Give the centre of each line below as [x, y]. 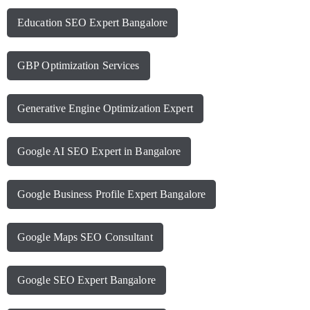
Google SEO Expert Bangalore [86, 280]
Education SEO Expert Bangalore [92, 23]
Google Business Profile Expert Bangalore [111, 194]
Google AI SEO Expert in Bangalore [99, 152]
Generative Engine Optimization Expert [105, 109]
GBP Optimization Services [79, 66]
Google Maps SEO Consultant [85, 237]
